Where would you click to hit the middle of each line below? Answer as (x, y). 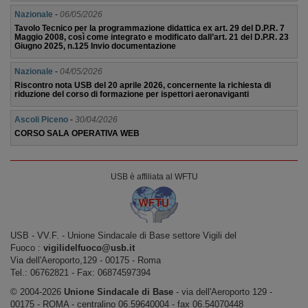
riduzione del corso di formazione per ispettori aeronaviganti (132, 94)
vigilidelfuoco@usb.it (89, 248)
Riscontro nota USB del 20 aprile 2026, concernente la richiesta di (143, 85)
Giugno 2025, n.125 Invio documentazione (95, 46)
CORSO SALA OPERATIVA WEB (77, 133)
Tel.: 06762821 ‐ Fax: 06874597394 (80, 273)
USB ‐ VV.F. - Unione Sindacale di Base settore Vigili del (123, 235)
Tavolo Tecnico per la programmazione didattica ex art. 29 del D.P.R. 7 (150, 28)
